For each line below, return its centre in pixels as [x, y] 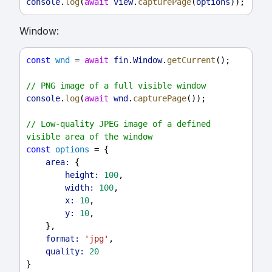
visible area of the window [89, 136]
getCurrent [191, 60]
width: [80, 187]
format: [63, 238]
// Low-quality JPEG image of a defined [118, 124]
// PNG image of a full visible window [116, 85]
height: [82, 175]
